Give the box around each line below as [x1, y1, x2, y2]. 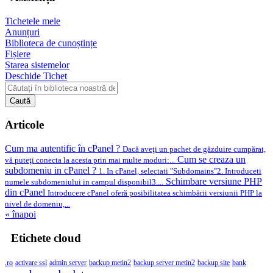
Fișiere [5, 48, 30, 59]
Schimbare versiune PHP [166, 176, 262, 187]
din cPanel [5, 187, 48, 198]
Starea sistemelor [5, 59, 69, 70]
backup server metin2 [133, 258, 195, 267]
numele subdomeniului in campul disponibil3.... [5, 177, 163, 187]
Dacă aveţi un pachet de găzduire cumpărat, [122, 144, 266, 154]
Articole [5, 118, 44, 132]
